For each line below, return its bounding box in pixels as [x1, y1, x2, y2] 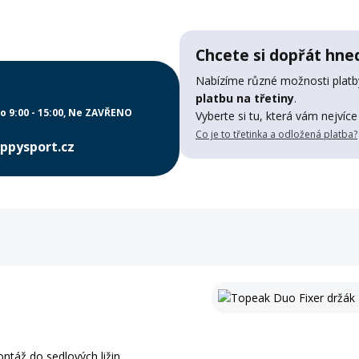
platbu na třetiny [196, 91, 294, 106]
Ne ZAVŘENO [68, 106, 132, 120]
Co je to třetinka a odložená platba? [196, 127, 357, 141]
